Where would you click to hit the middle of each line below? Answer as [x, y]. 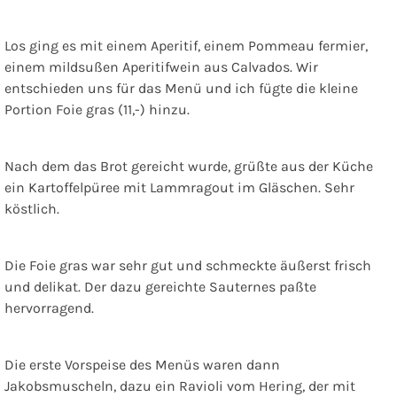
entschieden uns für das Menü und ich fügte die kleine [181, 88]
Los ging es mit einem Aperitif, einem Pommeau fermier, [186, 45]
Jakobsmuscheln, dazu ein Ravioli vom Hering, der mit [180, 385]
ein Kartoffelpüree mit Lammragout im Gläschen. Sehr [179, 187]
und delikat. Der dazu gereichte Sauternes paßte [160, 286]
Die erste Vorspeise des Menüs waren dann [142, 364]
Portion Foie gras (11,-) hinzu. [97, 109]
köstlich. [32, 208]
